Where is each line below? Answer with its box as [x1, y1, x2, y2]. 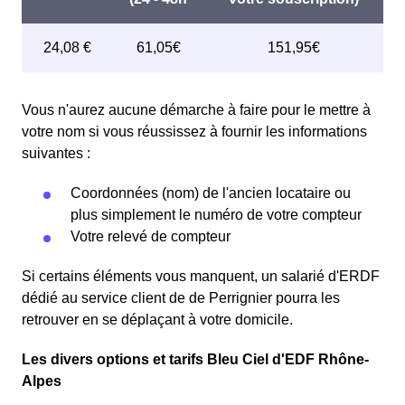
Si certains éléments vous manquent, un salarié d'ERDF [22, 268, 380, 284]
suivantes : [22, 146, 90, 161]
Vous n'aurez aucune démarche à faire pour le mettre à [22, 102, 371, 118]
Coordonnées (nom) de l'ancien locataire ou [71, 185, 351, 201]
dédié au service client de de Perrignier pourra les [22, 290, 340, 306]
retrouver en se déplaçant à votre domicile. [22, 312, 293, 327]
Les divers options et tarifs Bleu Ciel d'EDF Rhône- [22, 352, 369, 367]
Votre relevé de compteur [71, 229, 231, 244]
